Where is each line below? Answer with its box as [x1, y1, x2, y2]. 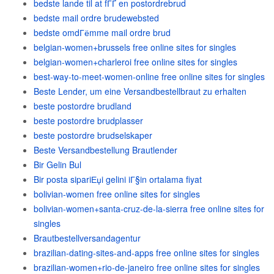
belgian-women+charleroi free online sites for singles [34, 56, 237, 68]
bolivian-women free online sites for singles [34, 188, 200, 200]
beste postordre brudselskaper [34, 129, 152, 141]
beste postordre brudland [34, 100, 131, 112]
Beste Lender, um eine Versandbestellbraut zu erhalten [34, 85, 246, 97]
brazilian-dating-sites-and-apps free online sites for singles [34, 246, 259, 259]
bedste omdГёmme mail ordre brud [34, 26, 171, 39]
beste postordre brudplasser [34, 114, 143, 127]
